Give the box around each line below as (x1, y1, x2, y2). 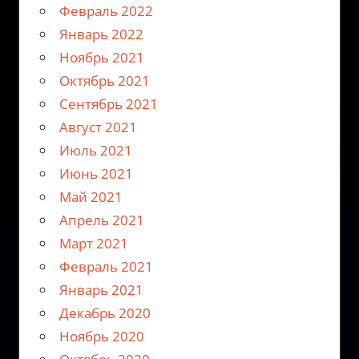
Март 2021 (58, 233, 128, 252)
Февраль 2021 (58, 256, 153, 276)
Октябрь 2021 (58, 71, 150, 90)
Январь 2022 (58, 24, 143, 43)
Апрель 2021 (58, 210, 144, 229)
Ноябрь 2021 (58, 47, 144, 67)
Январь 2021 (58, 280, 143, 299)
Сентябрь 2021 (58, 94, 158, 113)
